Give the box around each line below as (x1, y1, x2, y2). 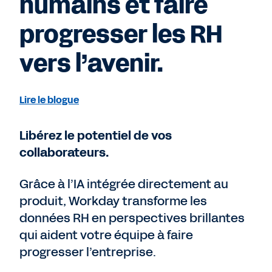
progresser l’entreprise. (19, 243, 156, 261)
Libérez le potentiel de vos (19, 127, 172, 144)
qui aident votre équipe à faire (19, 226, 193, 244)
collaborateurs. (19, 144, 109, 161)
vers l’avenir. (19, 47, 163, 81)
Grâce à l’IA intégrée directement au (19, 175, 228, 193)
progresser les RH (19, 18, 222, 52)
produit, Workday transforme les (19, 192, 207, 210)
